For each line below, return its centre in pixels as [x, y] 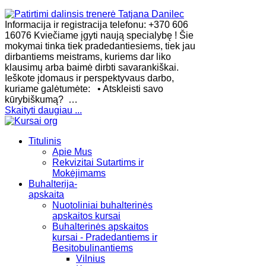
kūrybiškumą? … [41, 100]
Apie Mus [72, 152]
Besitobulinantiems [93, 248]
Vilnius [91, 259]
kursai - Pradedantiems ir [105, 237]
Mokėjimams [79, 173]
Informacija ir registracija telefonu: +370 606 [96, 25]
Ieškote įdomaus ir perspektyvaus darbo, [89, 78]
